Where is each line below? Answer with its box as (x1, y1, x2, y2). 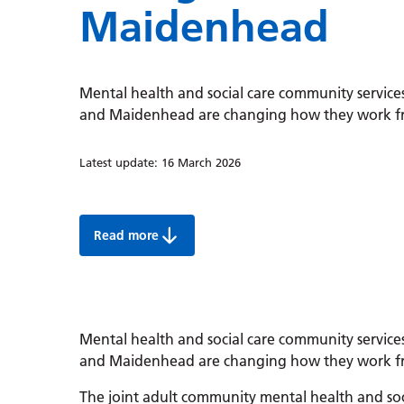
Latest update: (79, 155, 161, 170)
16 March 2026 (161, 155, 241, 170)
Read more (94, 227, 159, 244)
